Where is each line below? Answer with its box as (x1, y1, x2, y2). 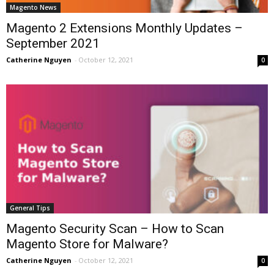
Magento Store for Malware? (6, 237, 168, 252)
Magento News (10, 2, 57, 12)
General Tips (10, 204, 50, 213)
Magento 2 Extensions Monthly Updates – (6, 20, 243, 35)
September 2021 (6, 35, 100, 51)
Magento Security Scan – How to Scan (6, 221, 224, 237)
